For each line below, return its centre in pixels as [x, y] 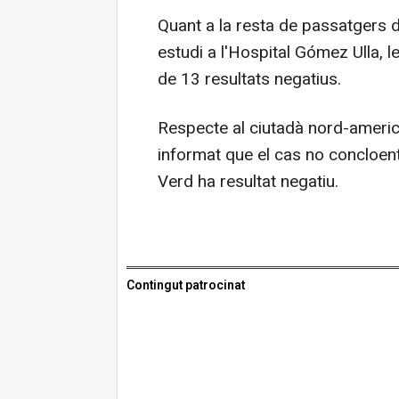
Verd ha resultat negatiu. [248, 182]
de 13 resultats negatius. [249, 79]
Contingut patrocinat [186, 285]
